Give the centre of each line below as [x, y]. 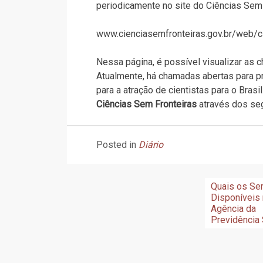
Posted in [117, 144]
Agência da [234, 208]
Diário [151, 144]
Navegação [101, 188]
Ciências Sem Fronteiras [146, 104]
